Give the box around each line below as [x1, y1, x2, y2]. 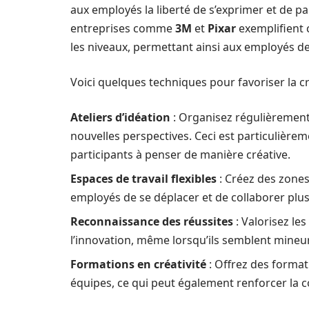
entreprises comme [70, 21, 175, 36]
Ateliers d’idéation [70, 110, 170, 125]
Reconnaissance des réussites [70, 214, 233, 229]
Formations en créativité [70, 257, 206, 272]
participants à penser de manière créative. [70, 147, 290, 162]
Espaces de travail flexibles [70, 171, 217, 186]
